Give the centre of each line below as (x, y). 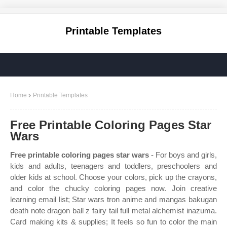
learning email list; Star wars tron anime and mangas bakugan (113, 199)
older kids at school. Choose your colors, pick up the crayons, (113, 177)
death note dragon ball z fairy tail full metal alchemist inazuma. (113, 211)
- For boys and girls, (183, 155)
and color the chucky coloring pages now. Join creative (113, 188)
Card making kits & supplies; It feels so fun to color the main (113, 222)
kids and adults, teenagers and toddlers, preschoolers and (113, 166)
